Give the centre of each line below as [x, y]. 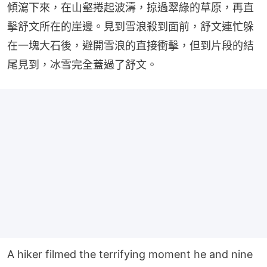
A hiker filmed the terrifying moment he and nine [130, 254]
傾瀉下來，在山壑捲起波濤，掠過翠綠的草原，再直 [131, 8]
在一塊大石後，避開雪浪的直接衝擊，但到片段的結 [131, 46]
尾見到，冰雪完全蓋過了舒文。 [82, 65]
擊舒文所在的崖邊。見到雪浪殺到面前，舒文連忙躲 [131, 27]
